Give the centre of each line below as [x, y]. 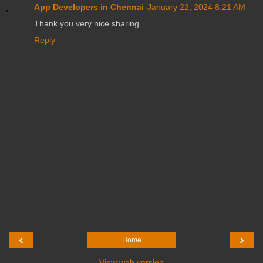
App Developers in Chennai [89, 7]
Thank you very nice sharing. [88, 23]
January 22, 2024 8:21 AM [196, 7]
